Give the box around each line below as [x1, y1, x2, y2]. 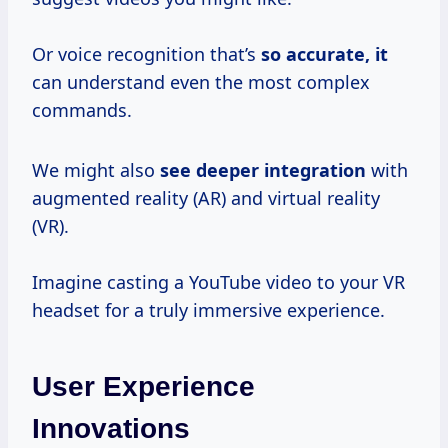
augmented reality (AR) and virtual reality [32, 185, 380, 210]
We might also [32, 157, 160, 182]
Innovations [32, 412, 190, 444]
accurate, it [286, 41, 388, 66]
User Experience [32, 370, 255, 402]
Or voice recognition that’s [32, 41, 261, 66]
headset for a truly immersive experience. [32, 297, 385, 322]
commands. [32, 97, 132, 122]
